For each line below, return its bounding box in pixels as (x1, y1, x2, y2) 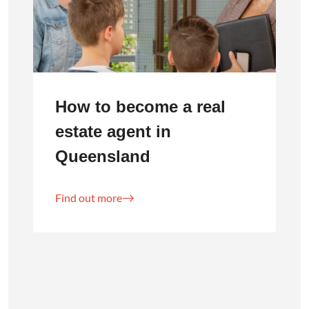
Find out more (55, 190, 122, 204)
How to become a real (55, 97, 226, 116)
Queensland (55, 146, 150, 166)
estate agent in (55, 121, 171, 141)
